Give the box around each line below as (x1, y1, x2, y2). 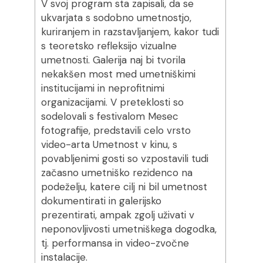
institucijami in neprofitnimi (41, 82, 164, 95)
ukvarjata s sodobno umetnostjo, (41, 11, 191, 24)
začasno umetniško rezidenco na (41, 166, 193, 179)
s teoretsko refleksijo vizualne (41, 39, 177, 52)
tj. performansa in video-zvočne (41, 237, 189, 249)
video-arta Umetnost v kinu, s (41, 138, 177, 151)
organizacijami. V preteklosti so (41, 96, 184, 109)
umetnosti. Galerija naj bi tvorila (41, 53, 186, 66)
